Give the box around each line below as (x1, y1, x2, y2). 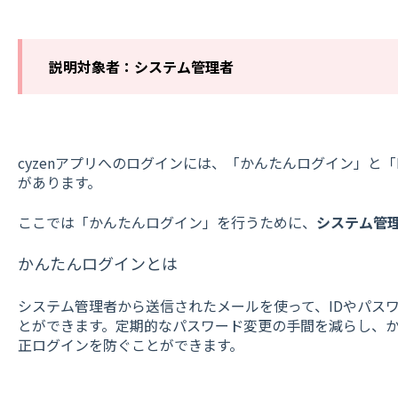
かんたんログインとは (17, 251, 178, 275)
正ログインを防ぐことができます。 (17, 333, 243, 355)
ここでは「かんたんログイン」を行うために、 (17, 211, 316, 233)
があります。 (17, 171, 101, 194)
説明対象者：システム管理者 (48, 55, 234, 77)
